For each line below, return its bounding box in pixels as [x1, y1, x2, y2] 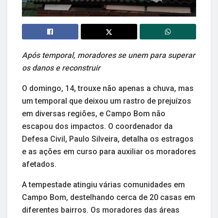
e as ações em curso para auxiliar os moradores [22, 147, 196, 157]
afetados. [22, 160, 56, 169]
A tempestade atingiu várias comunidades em [22, 180, 185, 190]
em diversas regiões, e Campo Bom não [22, 109, 165, 119]
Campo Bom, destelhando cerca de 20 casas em [22, 193, 195, 202]
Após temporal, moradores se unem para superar [22, 51, 195, 60]
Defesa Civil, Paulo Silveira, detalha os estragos [22, 134, 194, 144]
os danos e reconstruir [22, 63, 100, 73]
